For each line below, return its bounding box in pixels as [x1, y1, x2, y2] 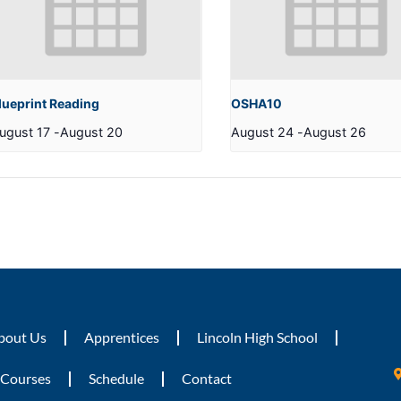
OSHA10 [230, 95, 282, 111]
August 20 [60, 124, 124, 140]
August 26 [303, 124, 366, 140]
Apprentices [83, 328, 159, 346]
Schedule [88, 370, 144, 388]
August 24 [230, 124, 294, 140]
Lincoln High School [196, 328, 318, 346]
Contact [181, 370, 232, 388]
